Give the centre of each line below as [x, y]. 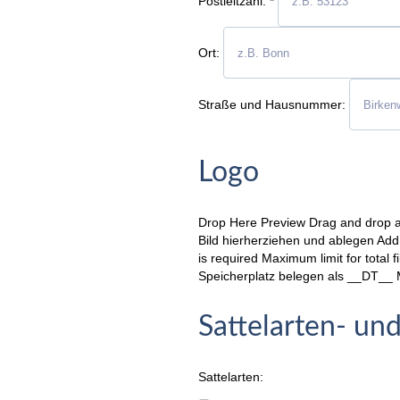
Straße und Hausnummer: [272, 104]
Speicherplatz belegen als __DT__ [296, 276]
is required [228, 258]
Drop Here [228, 223]
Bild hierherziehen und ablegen [286, 241]
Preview [283, 223]
